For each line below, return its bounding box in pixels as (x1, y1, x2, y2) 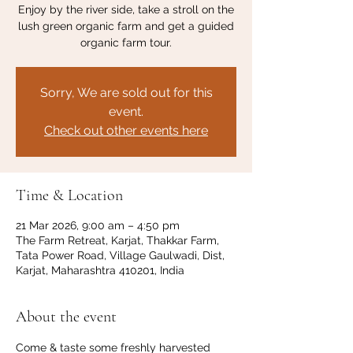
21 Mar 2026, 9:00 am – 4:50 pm (16, 219, 180, 232)
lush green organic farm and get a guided (18, 20, 234, 32)
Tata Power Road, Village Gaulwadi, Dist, (16, 249, 225, 262)
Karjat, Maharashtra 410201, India (16, 264, 184, 277)
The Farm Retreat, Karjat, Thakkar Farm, (16, 234, 219, 247)
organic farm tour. (80, 36, 172, 49)
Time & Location (16, 186, 123, 205)
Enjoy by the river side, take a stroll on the (18, 3, 234, 16)
